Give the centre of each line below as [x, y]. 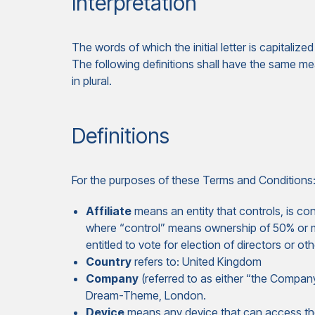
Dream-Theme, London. [146, 295]
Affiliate [109, 211]
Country [109, 262]
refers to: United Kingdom [197, 262]
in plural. [92, 81]
